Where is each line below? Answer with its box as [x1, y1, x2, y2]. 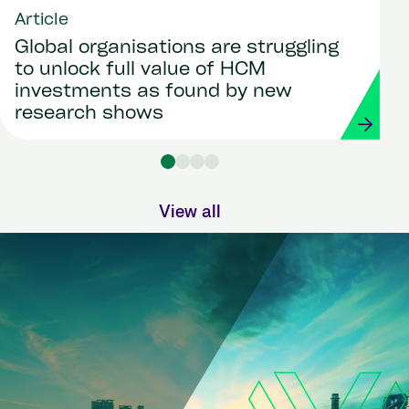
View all [159, 201, 221, 223]
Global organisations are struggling [15, 39, 339, 58]
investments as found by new [15, 83, 292, 102]
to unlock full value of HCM [15, 61, 266, 80]
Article [15, 12, 68, 30]
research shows [15, 105, 163, 124]
